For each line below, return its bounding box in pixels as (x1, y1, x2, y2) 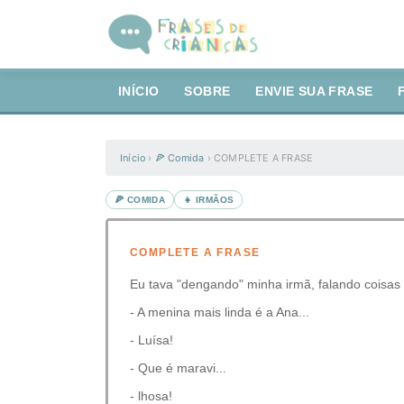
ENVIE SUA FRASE (255, 85, 373, 98)
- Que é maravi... (130, 361, 226, 375)
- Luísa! (130, 333, 173, 347)
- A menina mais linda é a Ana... (130, 305, 309, 319)
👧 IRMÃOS (183, 195, 234, 205)
